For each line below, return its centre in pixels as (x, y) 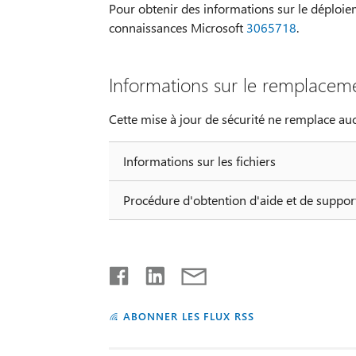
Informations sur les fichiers (199, 161)
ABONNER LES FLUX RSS (189, 315)
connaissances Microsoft (177, 27)
